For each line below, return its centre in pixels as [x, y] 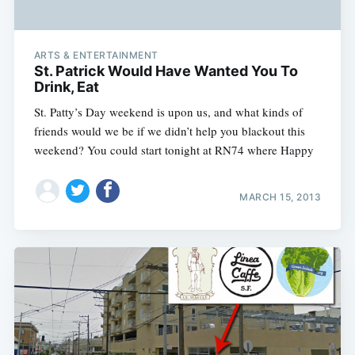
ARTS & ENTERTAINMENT [96, 55]
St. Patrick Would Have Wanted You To [166, 71]
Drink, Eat [66, 87]
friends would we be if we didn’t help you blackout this [169, 131]
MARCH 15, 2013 [281, 197]
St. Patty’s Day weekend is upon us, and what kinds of [168, 112]
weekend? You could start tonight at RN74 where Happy [174, 150]
